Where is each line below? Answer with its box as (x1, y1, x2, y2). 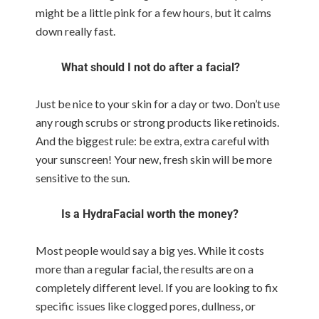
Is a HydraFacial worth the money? (61, 207, 241, 221)
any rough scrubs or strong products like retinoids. (36, 115, 279, 129)
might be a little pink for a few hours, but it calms (36, 6, 271, 19)
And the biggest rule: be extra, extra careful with (36, 134, 269, 147)
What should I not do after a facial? (61, 61, 243, 74)
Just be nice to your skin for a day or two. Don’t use (36, 97, 280, 110)
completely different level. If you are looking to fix (36, 281, 278, 294)
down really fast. (36, 24, 115, 38)
